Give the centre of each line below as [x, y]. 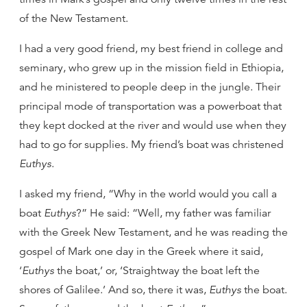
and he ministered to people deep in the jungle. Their [150, 87]
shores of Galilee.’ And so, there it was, [114, 290]
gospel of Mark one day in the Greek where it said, [141, 251]
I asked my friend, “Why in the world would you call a [148, 194]
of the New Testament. [74, 19]
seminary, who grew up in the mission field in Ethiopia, [151, 68]
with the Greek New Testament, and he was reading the [153, 232]
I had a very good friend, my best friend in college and [151, 49]
